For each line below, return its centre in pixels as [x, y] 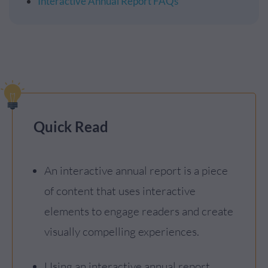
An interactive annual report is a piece [136, 170]
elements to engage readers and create [139, 211]
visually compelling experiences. [122, 232]
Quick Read [71, 127]
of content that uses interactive [120, 191]
